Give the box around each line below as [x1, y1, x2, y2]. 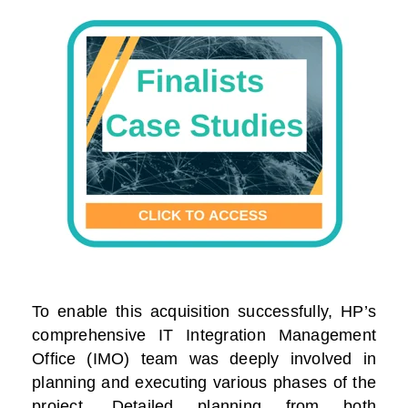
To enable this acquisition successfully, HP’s [32, 302, 376, 321]
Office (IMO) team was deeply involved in [32, 350, 376, 369]
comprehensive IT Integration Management [32, 326, 376, 345]
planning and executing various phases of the [32, 373, 376, 393]
